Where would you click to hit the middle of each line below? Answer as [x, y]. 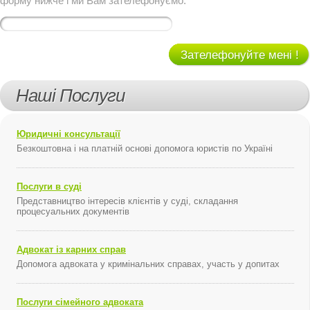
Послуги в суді [49, 186]
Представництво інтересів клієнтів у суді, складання [127, 201]
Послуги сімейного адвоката [80, 302]
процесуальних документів [73, 211]
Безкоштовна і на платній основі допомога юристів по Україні [145, 148]
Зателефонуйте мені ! [240, 55]
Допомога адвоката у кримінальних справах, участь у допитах [148, 264]
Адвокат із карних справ [71, 249]
